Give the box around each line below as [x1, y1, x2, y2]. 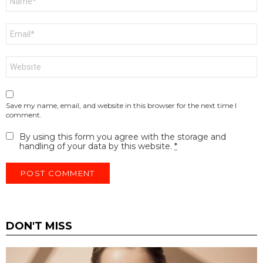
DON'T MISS [6, 219, 72, 232]
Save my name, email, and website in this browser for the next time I [6, 100, 237, 110]
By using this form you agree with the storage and [19, 131, 226, 142]
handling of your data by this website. [19, 140, 174, 151]
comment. [6, 110, 42, 119]
